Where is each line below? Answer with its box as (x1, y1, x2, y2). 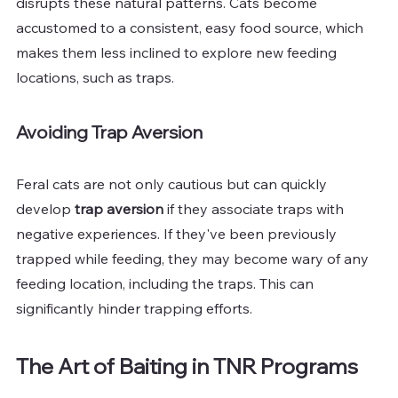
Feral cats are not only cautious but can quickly (16, 175, 330, 194)
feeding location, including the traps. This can (16, 275, 317, 293)
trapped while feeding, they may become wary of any (16, 250, 372, 268)
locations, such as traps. (16, 68, 174, 87)
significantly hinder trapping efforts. (16, 299, 252, 318)
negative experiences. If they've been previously (16, 225, 340, 243)
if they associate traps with (163, 200, 347, 219)
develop (16, 200, 75, 219)
